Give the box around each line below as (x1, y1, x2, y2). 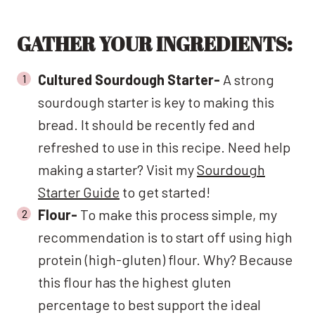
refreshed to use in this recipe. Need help (38, 138, 290, 155)
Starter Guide (38, 183, 120, 200)
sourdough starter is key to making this (38, 93, 274, 110)
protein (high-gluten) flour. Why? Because (38, 250, 292, 268)
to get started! (120, 183, 210, 200)
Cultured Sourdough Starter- (38, 70, 223, 88)
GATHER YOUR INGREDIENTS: (17, 30, 292, 57)
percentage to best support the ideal (38, 295, 261, 313)
